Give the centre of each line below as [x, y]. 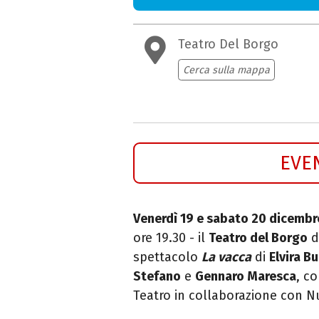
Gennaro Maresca [246, 276]
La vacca [226, 257]
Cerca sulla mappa [226, 70]
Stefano [157, 276]
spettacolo [167, 257]
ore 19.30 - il [171, 237]
